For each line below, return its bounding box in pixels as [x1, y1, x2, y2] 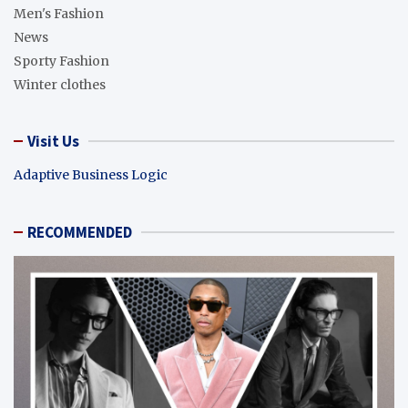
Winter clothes [14, 76, 106, 93]
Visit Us [27, 130, 79, 151]
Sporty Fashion [14, 52, 109, 69]
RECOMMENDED [27, 221, 132, 242]
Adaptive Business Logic [14, 166, 168, 183]
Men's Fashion [14, 5, 104, 22]
